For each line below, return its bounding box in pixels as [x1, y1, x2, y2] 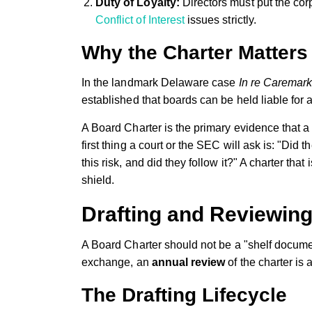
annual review [151, 256, 226, 268]
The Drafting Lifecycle [81, 283, 287, 306]
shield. [81, 173, 115, 186]
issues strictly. [185, 13, 256, 26]
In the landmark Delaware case [81, 76, 239, 88]
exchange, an [81, 256, 152, 268]
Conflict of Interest [95, 13, 185, 26]
